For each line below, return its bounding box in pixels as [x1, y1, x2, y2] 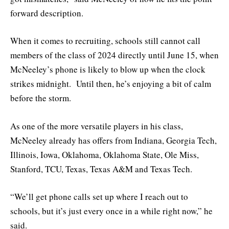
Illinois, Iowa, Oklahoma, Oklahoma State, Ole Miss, [10, 148, 199, 161]
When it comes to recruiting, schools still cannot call [10, 35, 200, 47]
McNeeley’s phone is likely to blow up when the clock [10, 63, 205, 76]
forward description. [10, 7, 83, 19]
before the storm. [10, 92, 71, 104]
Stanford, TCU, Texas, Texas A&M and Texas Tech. [10, 163, 192, 175]
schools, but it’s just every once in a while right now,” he [10, 204, 213, 217]
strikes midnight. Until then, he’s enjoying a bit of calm [10, 78, 211, 90]
